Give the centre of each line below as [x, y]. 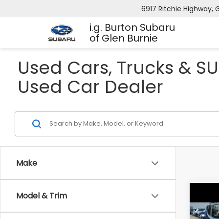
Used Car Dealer [90, 87]
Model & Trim [42, 196]
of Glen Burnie [124, 38]
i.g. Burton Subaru [132, 28]
